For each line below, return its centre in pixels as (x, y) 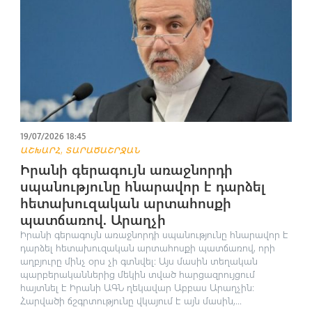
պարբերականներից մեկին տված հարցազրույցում (137, 274)
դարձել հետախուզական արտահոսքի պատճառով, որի (147, 248)
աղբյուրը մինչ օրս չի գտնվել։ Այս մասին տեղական (139, 261)
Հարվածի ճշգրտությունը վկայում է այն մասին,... (131, 301)
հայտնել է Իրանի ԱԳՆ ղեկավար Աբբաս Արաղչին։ (137, 288)
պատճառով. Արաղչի (93, 219)
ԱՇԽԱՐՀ (40, 150)
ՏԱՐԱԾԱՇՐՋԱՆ (103, 150)
